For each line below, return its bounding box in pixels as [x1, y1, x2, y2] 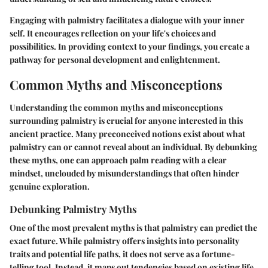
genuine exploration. [10, 180, 90, 192]
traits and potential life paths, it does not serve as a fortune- [10, 248, 235, 260]
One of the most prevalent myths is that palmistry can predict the [10, 221, 257, 233]
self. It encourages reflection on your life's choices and [10, 28, 216, 39]
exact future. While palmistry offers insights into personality [10, 234, 239, 246]
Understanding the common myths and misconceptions [10, 101, 223, 113]
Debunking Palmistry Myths [10, 202, 137, 215]
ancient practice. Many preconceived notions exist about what [10, 127, 245, 139]
